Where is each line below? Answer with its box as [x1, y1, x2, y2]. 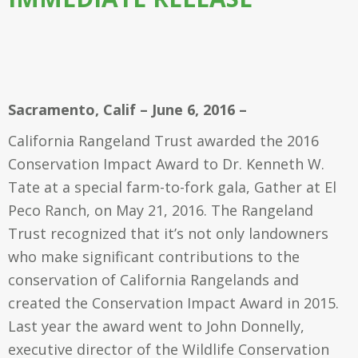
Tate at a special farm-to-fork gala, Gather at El [8, 177, 336, 197]
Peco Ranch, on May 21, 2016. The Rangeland [8, 201, 313, 220]
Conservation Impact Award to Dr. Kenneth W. [8, 154, 324, 173]
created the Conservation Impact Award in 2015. [8, 293, 339, 312]
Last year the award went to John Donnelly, [8, 316, 304, 336]
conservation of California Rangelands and [8, 270, 299, 289]
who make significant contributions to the [8, 247, 300, 266]
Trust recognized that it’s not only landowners [8, 224, 328, 243]
